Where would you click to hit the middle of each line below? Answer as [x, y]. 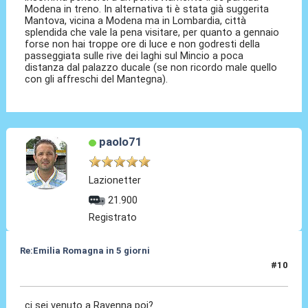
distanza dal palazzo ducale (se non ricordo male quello [151, 68]
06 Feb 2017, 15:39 [61, 271]
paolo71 [120, 142]
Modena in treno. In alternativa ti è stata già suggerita [147, 9]
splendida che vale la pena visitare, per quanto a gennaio [152, 33]
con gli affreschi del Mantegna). [97, 79]
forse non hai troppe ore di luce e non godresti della [143, 44]
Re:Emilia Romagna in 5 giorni [85, 250]
